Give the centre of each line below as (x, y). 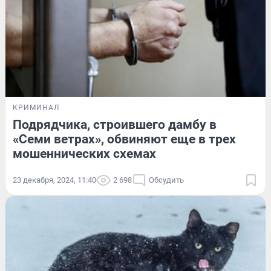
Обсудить (166, 180)
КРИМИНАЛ (36, 107)
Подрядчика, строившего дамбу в (115, 124)
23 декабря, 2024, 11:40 (54, 180)
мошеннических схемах (84, 153)
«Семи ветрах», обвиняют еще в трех (124, 139)
